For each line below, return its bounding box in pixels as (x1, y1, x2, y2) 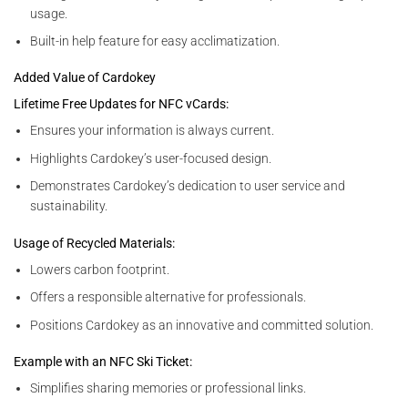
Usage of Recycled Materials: (14, 235, 175, 250)
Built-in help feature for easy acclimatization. (30, 34, 280, 49)
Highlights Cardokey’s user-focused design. (30, 150, 272, 166)
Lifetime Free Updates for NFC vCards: (14, 97, 229, 112)
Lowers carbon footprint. (30, 261, 170, 277)
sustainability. (30, 199, 108, 214)
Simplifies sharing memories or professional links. (30, 380, 307, 395)
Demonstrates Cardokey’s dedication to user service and (30, 178, 346, 194)
